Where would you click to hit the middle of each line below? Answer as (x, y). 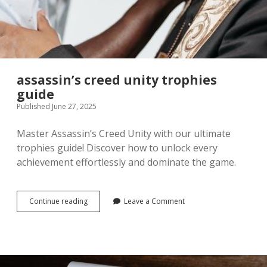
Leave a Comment (154, 201)
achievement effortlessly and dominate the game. (126, 162)
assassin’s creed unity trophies (117, 80)
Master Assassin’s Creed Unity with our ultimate (124, 133)
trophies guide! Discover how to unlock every (117, 148)
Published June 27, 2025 (57, 106)
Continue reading (58, 201)
